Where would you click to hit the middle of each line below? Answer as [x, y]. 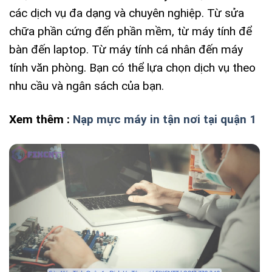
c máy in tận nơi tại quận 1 [185, 119]
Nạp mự [93, 119]
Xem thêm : [41, 119]
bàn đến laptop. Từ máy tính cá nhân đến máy [126, 49]
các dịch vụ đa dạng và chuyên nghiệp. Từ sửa [127, 13]
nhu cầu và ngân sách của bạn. [87, 86]
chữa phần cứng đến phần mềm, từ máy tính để [131, 31]
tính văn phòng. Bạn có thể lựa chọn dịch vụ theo [132, 67]
